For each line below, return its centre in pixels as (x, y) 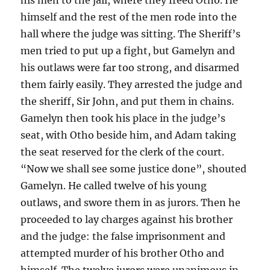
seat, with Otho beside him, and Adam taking (129, 135)
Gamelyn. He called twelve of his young (114, 185)
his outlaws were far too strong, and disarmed (130, 67)
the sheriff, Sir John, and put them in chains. (127, 101)
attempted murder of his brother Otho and (123, 253)
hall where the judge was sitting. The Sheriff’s (131, 33)
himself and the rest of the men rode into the (129, 17)
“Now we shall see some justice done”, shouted (134, 168)
